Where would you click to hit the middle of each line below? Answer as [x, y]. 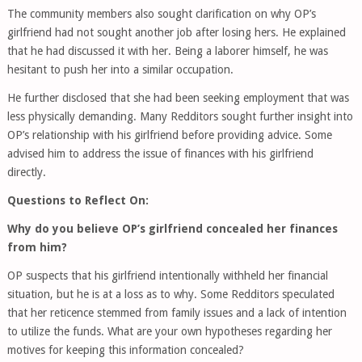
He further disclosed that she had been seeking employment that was [178, 98]
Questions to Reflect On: [78, 200]
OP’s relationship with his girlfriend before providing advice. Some [169, 135]
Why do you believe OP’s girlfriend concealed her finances [172, 229]
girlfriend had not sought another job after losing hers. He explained [176, 32]
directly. [26, 172]
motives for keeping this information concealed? [125, 350]
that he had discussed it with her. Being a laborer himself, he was [167, 51]
